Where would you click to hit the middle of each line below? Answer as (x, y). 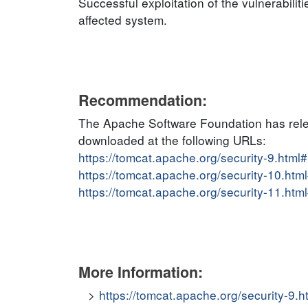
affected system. (123, 20)
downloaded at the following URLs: (172, 140)
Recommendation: (143, 100)
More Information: (141, 272)
